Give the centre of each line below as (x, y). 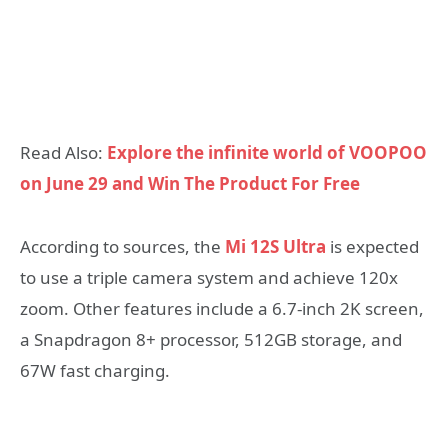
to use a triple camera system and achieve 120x (209, 277)
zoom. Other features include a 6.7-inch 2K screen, (222, 308)
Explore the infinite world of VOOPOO (267, 153)
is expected (372, 246)
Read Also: (63, 153)
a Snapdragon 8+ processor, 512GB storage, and (211, 339)
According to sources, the (122, 246)
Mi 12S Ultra (275, 246)
